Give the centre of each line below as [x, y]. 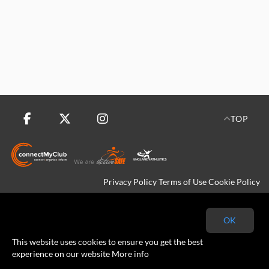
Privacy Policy [130, 182]
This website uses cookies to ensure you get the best [107, 242]
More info [130, 254]
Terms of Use [183, 182]
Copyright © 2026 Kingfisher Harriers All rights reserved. [153, 200]
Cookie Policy [234, 182]
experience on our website [62, 254]
